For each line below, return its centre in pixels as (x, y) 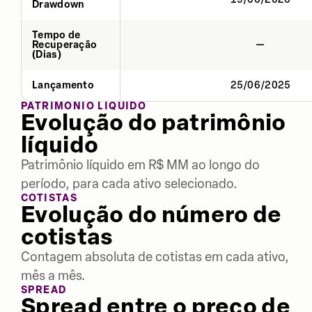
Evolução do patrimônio (154, 122)
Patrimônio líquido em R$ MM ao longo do (140, 165)
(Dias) (47, 54)
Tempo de (56, 35)
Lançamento (63, 85)
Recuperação (65, 45)
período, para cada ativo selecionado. (129, 184)
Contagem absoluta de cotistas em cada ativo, (155, 257)
